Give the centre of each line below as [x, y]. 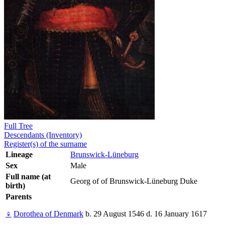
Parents [19, 197]
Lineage [19, 155]
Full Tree [18, 126]
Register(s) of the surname [45, 144]
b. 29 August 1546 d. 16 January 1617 [145, 214]
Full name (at [28, 177]
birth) [15, 186]
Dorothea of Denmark [48, 214]
